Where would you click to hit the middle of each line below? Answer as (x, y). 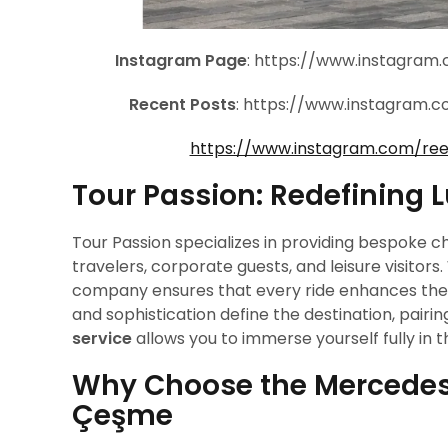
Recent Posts (182, 104)
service (102, 338)
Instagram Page (181, 60)
